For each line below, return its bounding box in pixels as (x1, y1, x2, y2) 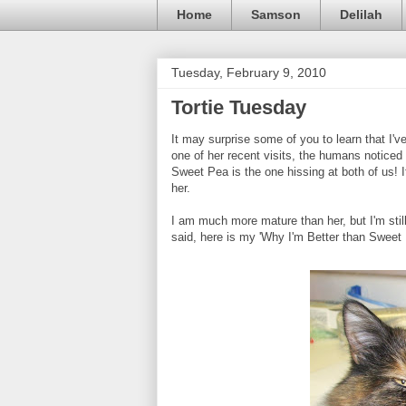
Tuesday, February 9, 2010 (171, 64, 326, 80)
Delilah (340, 7, 382, 23)
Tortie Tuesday (171, 95, 306, 119)
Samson (251, 7, 301, 23)
